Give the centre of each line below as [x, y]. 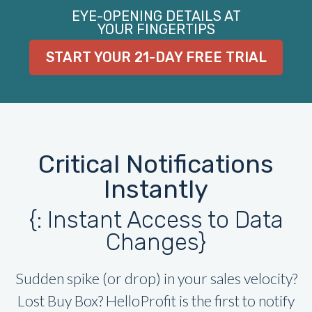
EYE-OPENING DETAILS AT [156, 17]
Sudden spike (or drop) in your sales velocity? [156, 278]
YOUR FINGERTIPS [156, 30]
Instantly [156, 189]
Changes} [156, 242]
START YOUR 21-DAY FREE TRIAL [156, 57]
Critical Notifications [156, 164]
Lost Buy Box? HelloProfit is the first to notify [156, 301]
